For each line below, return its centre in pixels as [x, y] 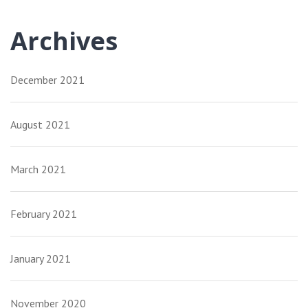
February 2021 [44, 214]
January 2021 [41, 259]
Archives [64, 41]
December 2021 [47, 80]
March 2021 [38, 169]
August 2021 [40, 125]
